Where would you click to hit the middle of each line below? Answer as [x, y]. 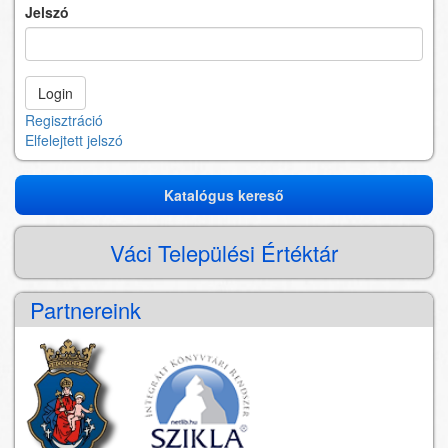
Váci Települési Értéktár [224, 253]
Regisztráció [64, 120]
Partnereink [85, 310]
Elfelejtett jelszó [74, 140]
